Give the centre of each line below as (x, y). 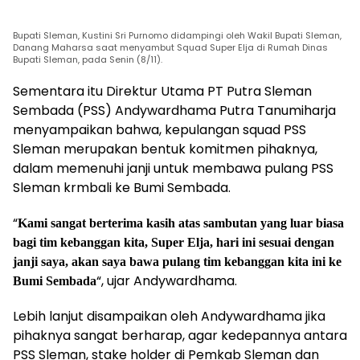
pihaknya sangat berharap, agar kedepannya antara (180, 335)
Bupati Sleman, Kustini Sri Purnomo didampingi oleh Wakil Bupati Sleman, (177, 35)
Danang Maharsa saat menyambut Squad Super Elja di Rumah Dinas (170, 47)
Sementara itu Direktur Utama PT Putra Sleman (162, 91)
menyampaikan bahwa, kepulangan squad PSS (160, 129)
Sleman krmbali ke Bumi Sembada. (122, 187)
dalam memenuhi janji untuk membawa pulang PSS (173, 168)
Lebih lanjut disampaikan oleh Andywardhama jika (169, 316)
